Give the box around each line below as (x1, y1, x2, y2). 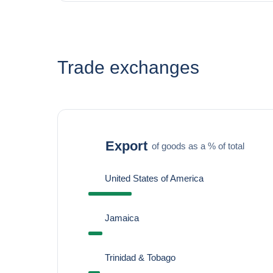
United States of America (104, 173, 204, 183)
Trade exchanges (57, 57, 199, 77)
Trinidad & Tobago (104, 252, 175, 263)
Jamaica (104, 213, 139, 223)
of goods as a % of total (151, 140, 244, 151)
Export (105, 138, 147, 154)
